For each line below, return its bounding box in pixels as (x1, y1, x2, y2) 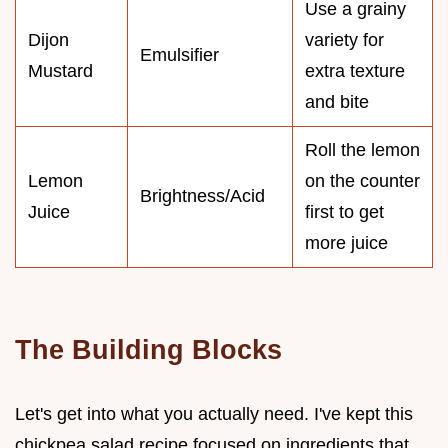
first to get (305, 201, 384, 222)
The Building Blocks (15, 333, 282, 365)
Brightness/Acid (140, 185, 265, 206)
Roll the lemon (305, 139, 420, 160)
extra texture (305, 60, 405, 81)
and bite (305, 91, 369, 112)
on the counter (305, 170, 420, 191)
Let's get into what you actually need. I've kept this (15, 403, 413, 424)
